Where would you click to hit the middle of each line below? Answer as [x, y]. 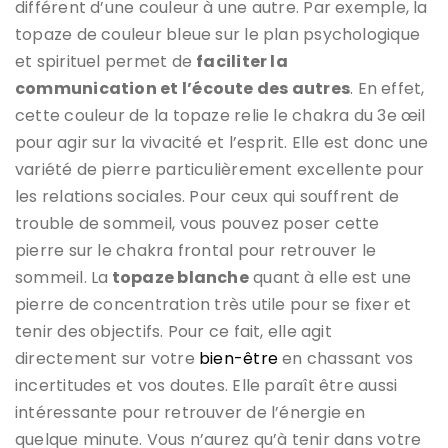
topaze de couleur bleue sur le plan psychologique [218, 34]
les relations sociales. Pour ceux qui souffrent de [207, 196]
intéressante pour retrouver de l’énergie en [190, 412]
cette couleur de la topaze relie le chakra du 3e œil [220, 115]
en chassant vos [345, 358]
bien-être [238, 358]
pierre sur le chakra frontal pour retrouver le [196, 250]
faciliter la [242, 61]
